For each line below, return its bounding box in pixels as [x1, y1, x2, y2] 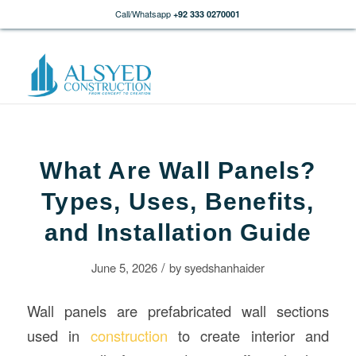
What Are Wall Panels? [40, 157, 316, 184]
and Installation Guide [44, 219, 312, 246]
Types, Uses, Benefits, [41, 188, 315, 215]
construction [90, 324, 168, 346]
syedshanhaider [184, 259, 265, 276]
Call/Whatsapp [115, 7, 172, 20]
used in [26, 324, 91, 346]
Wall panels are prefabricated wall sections [26, 300, 330, 321]
